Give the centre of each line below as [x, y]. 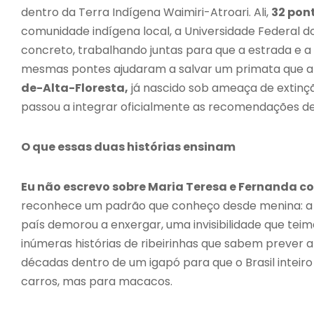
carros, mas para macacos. [97, 281]
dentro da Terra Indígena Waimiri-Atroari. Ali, [146, 12]
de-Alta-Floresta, [75, 88]
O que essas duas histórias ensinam [128, 146]
